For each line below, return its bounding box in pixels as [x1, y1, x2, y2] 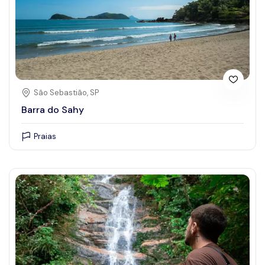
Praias [34, 131, 56, 142]
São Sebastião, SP [34, 88, 99, 98]
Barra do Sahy [21, 104, 84, 117]
